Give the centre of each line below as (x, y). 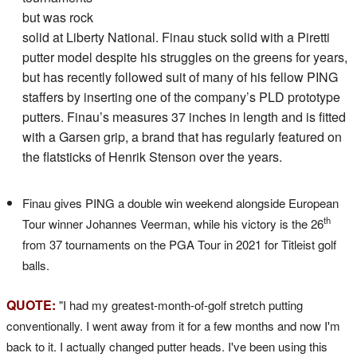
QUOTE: (33, 304)
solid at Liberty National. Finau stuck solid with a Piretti (176, 37)
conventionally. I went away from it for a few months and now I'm (173, 325)
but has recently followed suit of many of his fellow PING (180, 76)
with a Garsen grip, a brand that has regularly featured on (182, 136)
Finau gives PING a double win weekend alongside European (180, 202)
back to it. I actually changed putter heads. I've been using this (167, 346)
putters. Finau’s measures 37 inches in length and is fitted (184, 116)
